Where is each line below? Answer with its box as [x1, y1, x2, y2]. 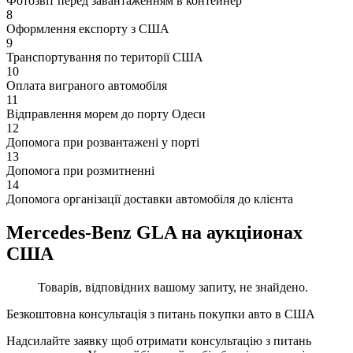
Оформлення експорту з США [6, 21, 169, 35]
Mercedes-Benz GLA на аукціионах [6, 221, 303, 243]
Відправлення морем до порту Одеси [6, 106, 206, 121]
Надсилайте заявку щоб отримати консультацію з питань [6, 333, 311, 347]
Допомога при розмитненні [6, 163, 154, 177]
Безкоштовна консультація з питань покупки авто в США [6, 307, 315, 321]
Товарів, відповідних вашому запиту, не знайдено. [38, 280, 308, 294]
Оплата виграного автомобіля [6, 78, 167, 92]
